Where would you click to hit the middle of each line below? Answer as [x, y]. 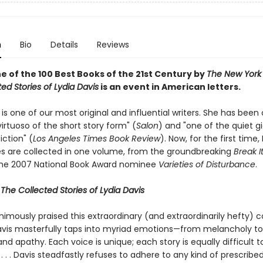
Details [64, 45]
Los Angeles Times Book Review [96, 139]
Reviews [113, 45]
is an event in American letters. [169, 87]
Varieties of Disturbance [207, 164]
